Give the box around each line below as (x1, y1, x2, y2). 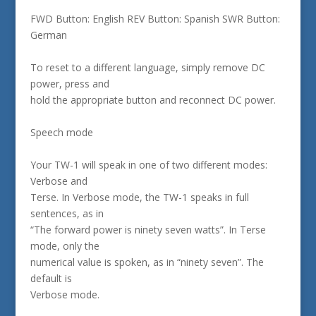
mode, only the (30, 239, 99, 253)
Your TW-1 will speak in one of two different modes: (30, 158, 267, 171)
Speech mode (30, 126, 93, 139)
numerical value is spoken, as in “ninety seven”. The (30, 255, 264, 269)
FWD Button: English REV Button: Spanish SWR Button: (30, 12, 280, 25)
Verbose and (30, 174, 87, 188)
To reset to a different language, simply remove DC (30, 61, 265, 74)
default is (30, 272, 72, 285)
